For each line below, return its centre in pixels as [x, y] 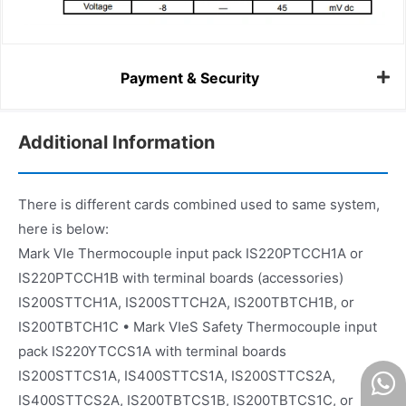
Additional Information [116, 143]
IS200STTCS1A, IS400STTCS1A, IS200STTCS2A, [177, 376]
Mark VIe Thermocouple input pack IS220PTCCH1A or [191, 254]
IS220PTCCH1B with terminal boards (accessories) [181, 278]
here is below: [63, 229]
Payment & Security [190, 77]
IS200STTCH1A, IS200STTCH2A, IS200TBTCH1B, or [186, 303]
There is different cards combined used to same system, [199, 205]
